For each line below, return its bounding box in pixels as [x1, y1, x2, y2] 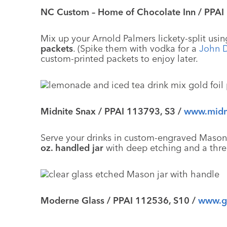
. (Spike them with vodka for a [73, 43, 199, 54]
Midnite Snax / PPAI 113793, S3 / [41, 105, 184, 117]
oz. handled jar [41, 142, 103, 154]
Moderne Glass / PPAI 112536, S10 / [41, 195, 198, 206]
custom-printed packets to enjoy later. [41, 53, 198, 64]
